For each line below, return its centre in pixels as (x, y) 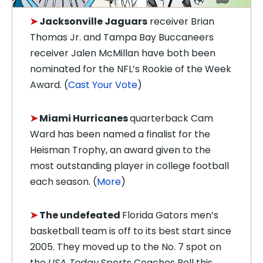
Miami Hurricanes (85, 118)
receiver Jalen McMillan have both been (123, 53)
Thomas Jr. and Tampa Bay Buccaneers (122, 37)
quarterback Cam (171, 118)
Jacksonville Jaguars (93, 21)
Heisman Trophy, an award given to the (120, 150)
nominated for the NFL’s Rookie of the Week (131, 69)
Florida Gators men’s (170, 215)
